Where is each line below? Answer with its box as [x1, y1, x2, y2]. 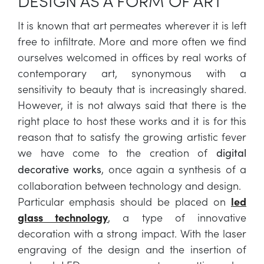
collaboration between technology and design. [18, 178, 241, 193]
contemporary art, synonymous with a [18, 65, 246, 80]
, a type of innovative [108, 210, 247, 225]
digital [216, 146, 246, 160]
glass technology [18, 210, 108, 225]
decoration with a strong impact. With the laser [18, 226, 246, 240]
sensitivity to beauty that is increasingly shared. [18, 81, 246, 96]
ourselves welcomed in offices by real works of [18, 49, 246, 64]
